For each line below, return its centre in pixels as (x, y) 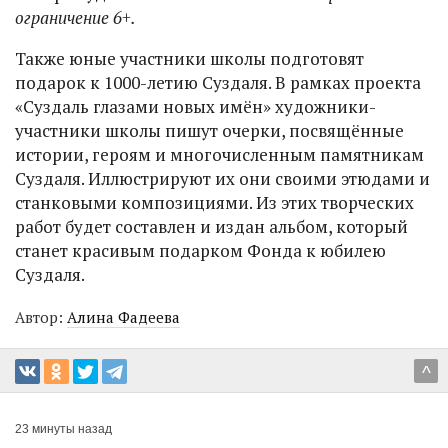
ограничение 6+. (75, 17)
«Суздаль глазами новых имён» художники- (195, 106)
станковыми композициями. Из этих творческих (214, 202)
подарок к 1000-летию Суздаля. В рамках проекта (218, 82)
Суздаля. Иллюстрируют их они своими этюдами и (222, 178)
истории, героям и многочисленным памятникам (219, 154)
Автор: (41, 316)
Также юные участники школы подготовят (189, 58)
